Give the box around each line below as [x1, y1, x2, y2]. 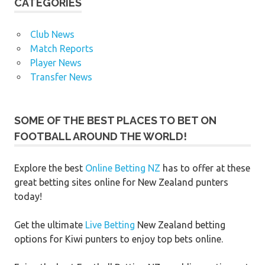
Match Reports [30, 43, 93, 54]
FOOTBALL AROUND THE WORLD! [14, 130, 187, 143]
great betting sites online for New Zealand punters [14, 176, 228, 188]
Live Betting [85, 219, 135, 230]
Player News [30, 57, 82, 68]
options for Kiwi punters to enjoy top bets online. [14, 233, 223, 244]
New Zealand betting [135, 219, 225, 230]
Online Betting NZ [85, 162, 160, 173]
